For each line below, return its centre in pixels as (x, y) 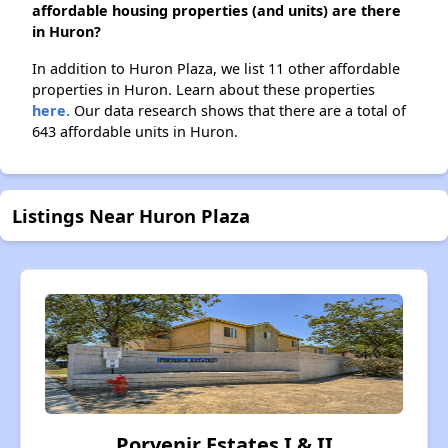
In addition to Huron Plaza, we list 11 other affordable (216, 69)
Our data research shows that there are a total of (238, 111)
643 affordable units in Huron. (135, 132)
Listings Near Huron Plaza (131, 216)
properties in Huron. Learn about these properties (203, 90)
